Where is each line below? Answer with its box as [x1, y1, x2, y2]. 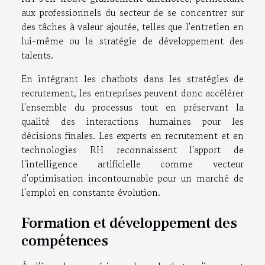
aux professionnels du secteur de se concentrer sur [21, 5, 244, 20]
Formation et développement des [21, 214, 237, 232]
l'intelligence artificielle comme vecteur [21, 156, 244, 171]
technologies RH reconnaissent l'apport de [21, 142, 244, 157]
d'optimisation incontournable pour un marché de [21, 170, 244, 185]
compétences [21, 231, 108, 250]
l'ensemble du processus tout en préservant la [21, 99, 244, 114]
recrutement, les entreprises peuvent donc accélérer [21, 85, 244, 100]
